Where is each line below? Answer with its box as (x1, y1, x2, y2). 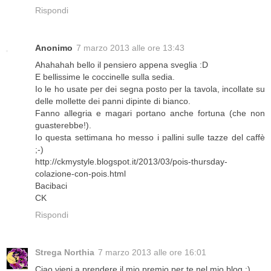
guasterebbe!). (35, 120, 91, 130)
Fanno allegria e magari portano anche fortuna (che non (35, 108, 265, 118)
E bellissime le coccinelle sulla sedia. (35, 71, 175, 82)
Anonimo (35, 42, 73, 53)
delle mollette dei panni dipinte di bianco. (35, 96, 191, 106)
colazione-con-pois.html (35, 168, 126, 178)
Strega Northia (35, 247, 94, 257)
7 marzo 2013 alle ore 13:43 (76, 42, 184, 53)
